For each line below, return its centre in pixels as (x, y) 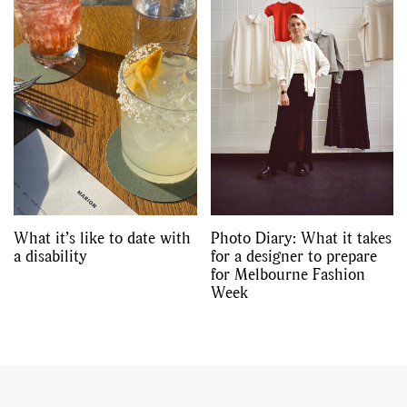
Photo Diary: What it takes (301, 237)
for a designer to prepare (293, 255)
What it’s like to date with (102, 237)
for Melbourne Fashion (288, 273)
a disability (50, 255)
